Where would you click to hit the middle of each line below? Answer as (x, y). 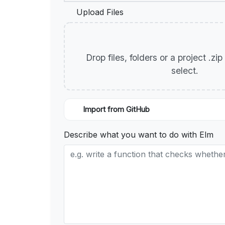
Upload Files (100, 12)
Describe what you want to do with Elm (139, 135)
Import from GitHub (116, 110)
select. (186, 71)
